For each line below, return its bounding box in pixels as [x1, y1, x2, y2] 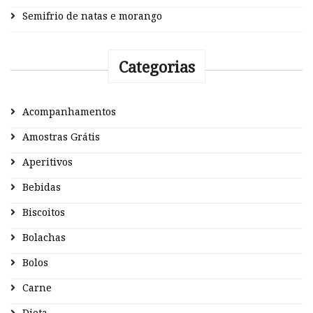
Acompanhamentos [22, 105, 116, 119]
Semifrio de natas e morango [22, 9, 162, 23]
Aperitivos [22, 155, 73, 169]
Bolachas [22, 231, 66, 245]
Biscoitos [22, 205, 65, 219]
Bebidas [22, 180, 61, 194]
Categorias [118, 56, 195, 78]
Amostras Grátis [22, 130, 100, 144]
